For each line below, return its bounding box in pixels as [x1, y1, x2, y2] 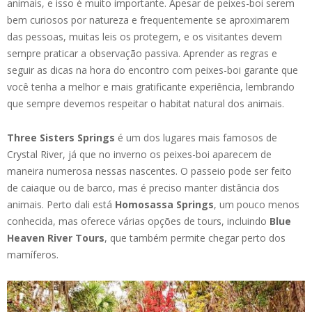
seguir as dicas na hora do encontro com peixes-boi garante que [7, 63, 298, 77]
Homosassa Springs [115, 198, 214, 212]
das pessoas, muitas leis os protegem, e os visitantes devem [7, 30, 282, 44]
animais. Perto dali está [7, 198, 115, 212]
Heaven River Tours [7, 231, 104, 245]
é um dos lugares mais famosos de [115, 131, 277, 145]
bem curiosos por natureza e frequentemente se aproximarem [7, 13, 290, 27]
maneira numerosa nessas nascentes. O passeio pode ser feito [7, 164, 292, 178]
